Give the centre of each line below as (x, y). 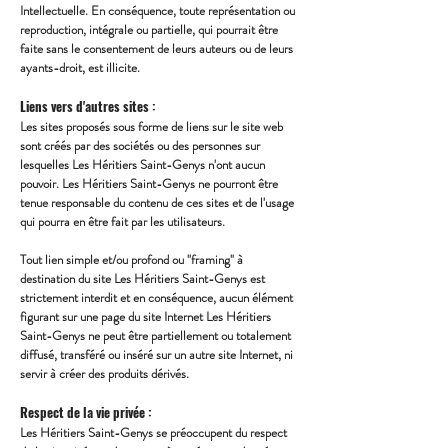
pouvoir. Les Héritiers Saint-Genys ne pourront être (149, 183)
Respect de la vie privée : (86, 412)
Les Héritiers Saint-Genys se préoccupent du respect (153, 432)
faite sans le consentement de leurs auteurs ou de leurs (156, 48)
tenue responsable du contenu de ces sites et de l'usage (157, 202)
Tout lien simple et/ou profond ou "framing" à (131, 259)
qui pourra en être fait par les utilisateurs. (124, 221)
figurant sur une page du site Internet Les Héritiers (145, 316)
